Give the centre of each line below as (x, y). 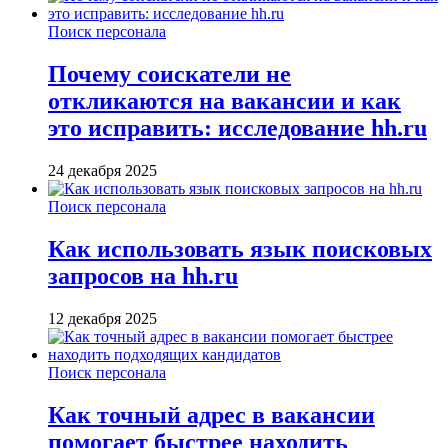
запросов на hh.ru (143, 275)
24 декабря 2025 (102, 170)
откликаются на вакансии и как (224, 101)
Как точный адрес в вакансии (211, 414)
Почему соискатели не (169, 74)
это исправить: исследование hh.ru (237, 128)
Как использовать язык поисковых (240, 248)
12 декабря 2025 (102, 318)
